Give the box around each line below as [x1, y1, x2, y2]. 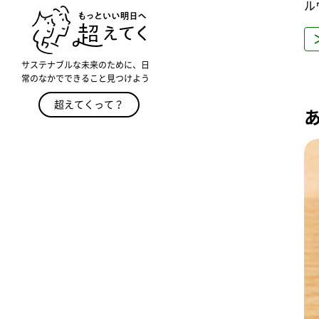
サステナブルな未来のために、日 [21, 60, 150, 69]
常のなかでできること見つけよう [21, 73, 150, 83]
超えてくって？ [54, 99, 124, 110]
